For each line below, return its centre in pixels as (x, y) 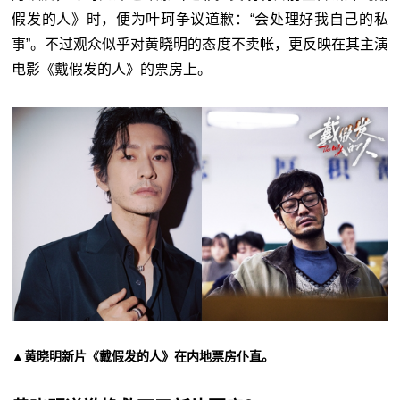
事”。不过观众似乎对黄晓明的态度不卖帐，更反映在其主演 (200, 45)
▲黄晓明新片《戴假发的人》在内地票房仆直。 (143, 356)
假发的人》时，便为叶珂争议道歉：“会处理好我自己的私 (200, 20)
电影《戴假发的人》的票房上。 (112, 70)
